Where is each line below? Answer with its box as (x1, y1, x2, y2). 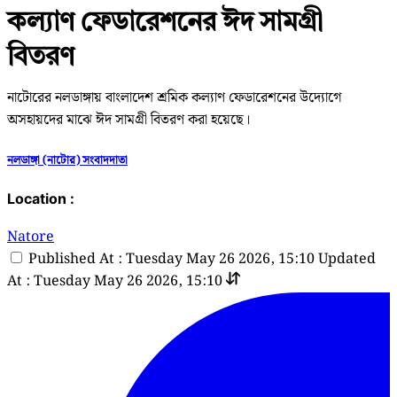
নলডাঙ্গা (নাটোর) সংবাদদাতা (7, 150, 128, 170)
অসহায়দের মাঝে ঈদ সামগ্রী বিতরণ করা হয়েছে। (7, 108, 250, 131)
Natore (7, 226, 54, 249)
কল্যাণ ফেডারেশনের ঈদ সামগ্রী (7, 4, 323, 36)
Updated (318, 248, 376, 271)
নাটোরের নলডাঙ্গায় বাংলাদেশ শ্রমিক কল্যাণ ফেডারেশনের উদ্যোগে (7, 86, 342, 109)
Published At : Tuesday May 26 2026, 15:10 (28, 248, 315, 271)
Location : (7, 190, 74, 208)
